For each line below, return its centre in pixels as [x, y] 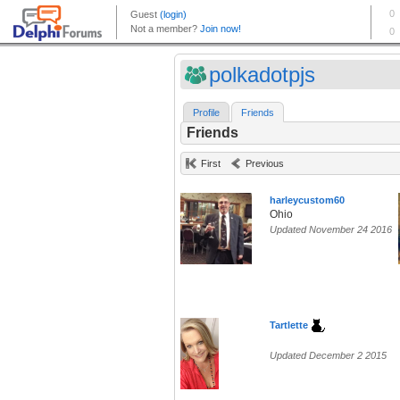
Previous [265, 164]
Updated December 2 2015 [328, 356]
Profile [206, 113]
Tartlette [289, 325]
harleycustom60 [307, 200]
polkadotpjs [262, 75]
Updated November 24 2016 [331, 230]
